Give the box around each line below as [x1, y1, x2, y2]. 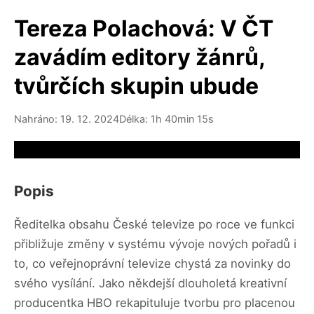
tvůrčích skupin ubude [14, 72, 259, 100]
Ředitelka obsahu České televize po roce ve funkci [14, 217, 294, 231]
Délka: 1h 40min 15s [119, 113, 214, 125]
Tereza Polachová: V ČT [14, 15, 273, 42]
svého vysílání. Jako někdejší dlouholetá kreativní [14, 275, 287, 290]
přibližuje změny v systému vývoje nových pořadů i [14, 236, 296, 251]
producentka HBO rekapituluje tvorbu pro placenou [14, 295, 295, 310]
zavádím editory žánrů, [14, 43, 265, 71]
